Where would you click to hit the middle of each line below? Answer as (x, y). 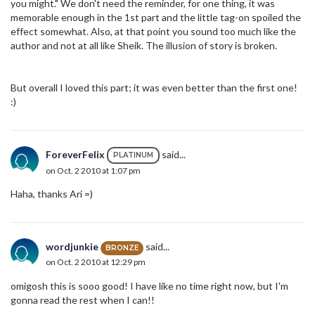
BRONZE (122, 247)
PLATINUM (133, 155)
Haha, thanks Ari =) (52, 194)
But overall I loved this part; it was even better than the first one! (154, 88)
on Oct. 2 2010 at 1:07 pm (93, 171)
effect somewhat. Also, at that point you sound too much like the (153, 32)
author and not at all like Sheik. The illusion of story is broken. (144, 46)
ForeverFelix (75, 154)
